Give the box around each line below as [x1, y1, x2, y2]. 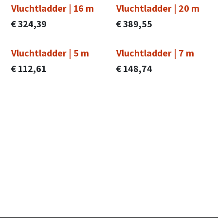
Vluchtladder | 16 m [11, 2, 94, 15]
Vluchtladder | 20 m [116, 2, 200, 15]
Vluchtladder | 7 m [116, 46, 194, 59]
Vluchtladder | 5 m [11, 46, 89, 59]
